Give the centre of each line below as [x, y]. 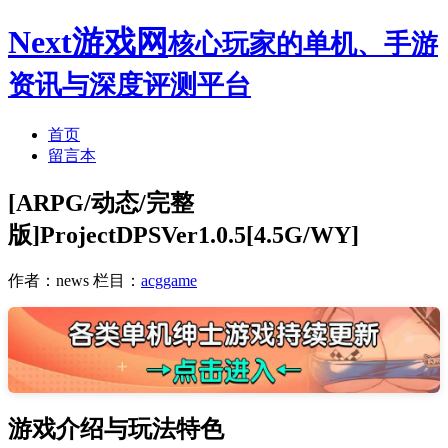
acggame [169, 280]
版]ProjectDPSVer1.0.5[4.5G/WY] [183, 234]
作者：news [48, 280]
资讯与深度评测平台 [129, 85]
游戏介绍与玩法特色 [116, 428]
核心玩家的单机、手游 [303, 44]
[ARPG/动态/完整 [101, 202]
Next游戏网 [88, 42]
